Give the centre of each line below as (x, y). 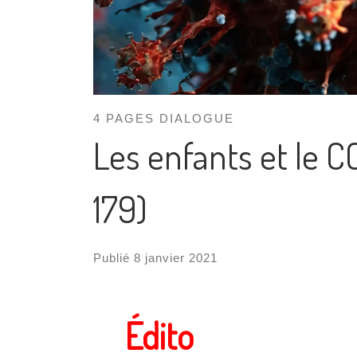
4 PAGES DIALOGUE (164, 119)
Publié (114, 258)
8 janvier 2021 (176, 258)
